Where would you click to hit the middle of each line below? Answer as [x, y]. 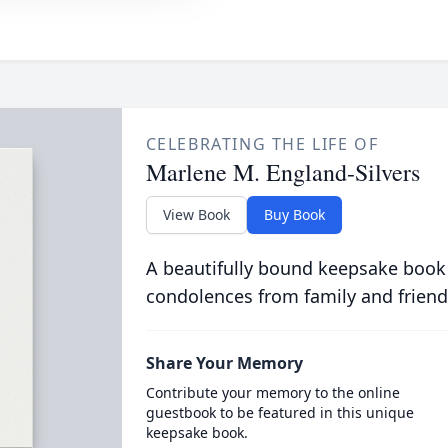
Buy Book [294, 214]
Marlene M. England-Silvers [282, 172]
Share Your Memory [224, 363]
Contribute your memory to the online [272, 392]
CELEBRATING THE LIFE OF [262, 144]
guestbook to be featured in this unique [279, 412]
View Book [196, 214]
